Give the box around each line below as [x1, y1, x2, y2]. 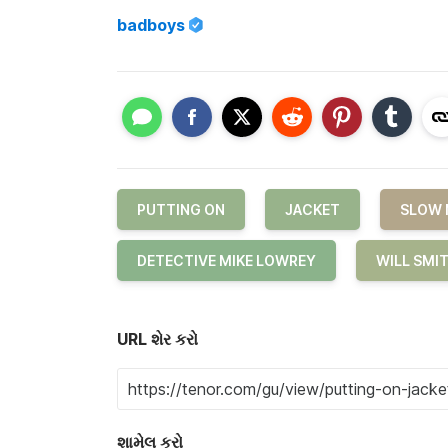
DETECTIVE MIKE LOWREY [137, 251, 316, 269]
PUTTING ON [137, 200, 225, 218]
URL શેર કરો [117, 328, 198, 349]
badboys [117, 15, 185, 36]
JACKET [285, 200, 340, 218]
